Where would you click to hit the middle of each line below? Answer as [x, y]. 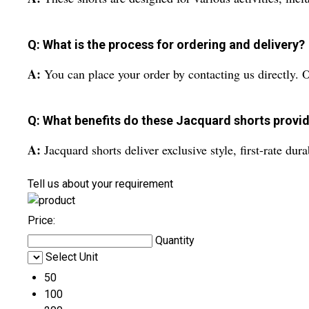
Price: [41, 220]
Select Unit [72, 257]
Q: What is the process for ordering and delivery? [166, 44]
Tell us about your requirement [100, 183]
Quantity [175, 240]
